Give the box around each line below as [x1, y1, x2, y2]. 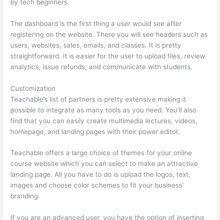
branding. [10, 192, 40, 200]
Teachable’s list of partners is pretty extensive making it [10, 95, 187, 103]
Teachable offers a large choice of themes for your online [10, 149, 192, 157]
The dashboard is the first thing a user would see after [10, 19, 182, 27]
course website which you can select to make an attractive [10, 160, 198, 168]
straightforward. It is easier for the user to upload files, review [10, 52, 206, 60]
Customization [10, 84, 56, 92]
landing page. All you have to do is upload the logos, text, [10, 170, 191, 179]
